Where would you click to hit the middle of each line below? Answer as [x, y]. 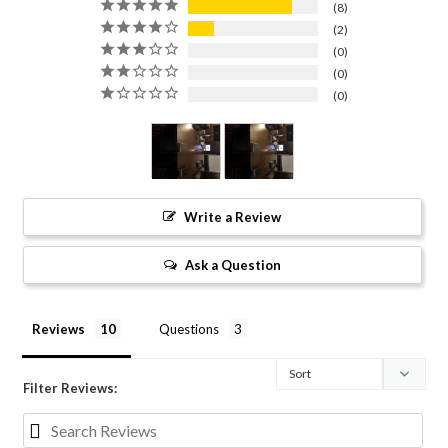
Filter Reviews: [70, 388]
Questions [189, 329]
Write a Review [233, 217]
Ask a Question [232, 265]
